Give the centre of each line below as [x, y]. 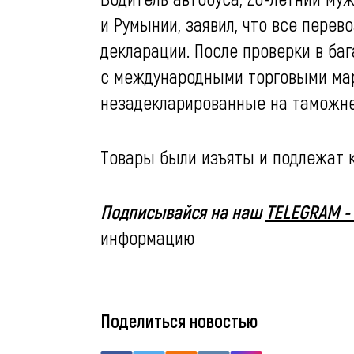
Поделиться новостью [179, 321]
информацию [147, 238]
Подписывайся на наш [183, 212]
